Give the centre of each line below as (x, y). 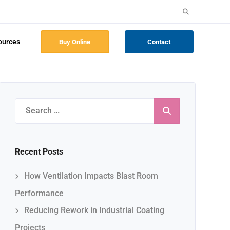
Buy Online (75, 42)
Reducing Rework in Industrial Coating (94, 210)
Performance (39, 193)
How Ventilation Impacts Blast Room (91, 176)
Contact (159, 42)
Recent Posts (39, 152)
